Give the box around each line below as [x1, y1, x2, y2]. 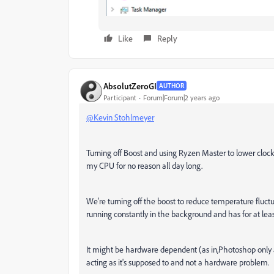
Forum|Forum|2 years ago [143, 92, 220, 102]
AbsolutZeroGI [103, 80, 157, 91]
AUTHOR [159, 81, 184, 91]
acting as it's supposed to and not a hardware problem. [86, 257, 269, 268]
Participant [103, 92, 136, 102]
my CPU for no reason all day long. [86, 160, 202, 171]
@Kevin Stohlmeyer [86, 112, 154, 123]
